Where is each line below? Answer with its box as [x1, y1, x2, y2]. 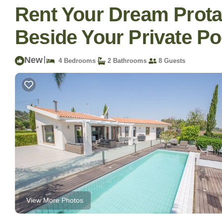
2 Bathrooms [106, 57, 147, 65]
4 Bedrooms [55, 57, 96, 65]
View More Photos [26, 196, 83, 205]
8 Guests [157, 57, 185, 65]
